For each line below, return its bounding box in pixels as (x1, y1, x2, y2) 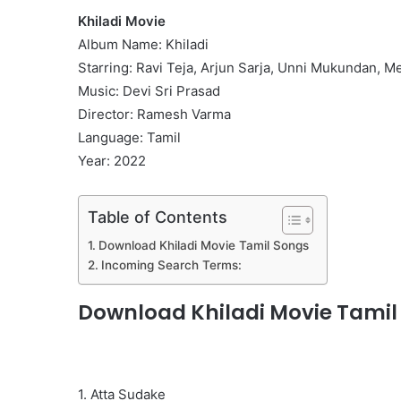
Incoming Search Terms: (100, 258, 242, 273)
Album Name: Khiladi (78, 36, 209, 54)
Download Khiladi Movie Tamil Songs (98, 238, 309, 253)
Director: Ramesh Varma (78, 106, 231, 124)
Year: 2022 (78, 152, 146, 170)
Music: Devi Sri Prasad (78, 82, 220, 100)
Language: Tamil (78, 129, 181, 147)
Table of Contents (88, 208, 227, 227)
